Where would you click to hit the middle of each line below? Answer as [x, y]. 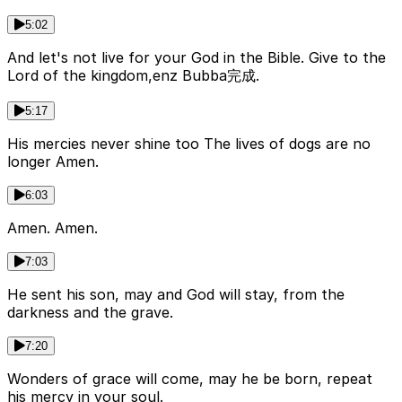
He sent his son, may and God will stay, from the [176, 295]
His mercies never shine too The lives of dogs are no [189, 144]
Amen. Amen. [52, 228]
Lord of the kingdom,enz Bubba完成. [133, 76]
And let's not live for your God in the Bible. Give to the [197, 58]
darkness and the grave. [90, 313]
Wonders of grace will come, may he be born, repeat [190, 379]
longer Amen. [53, 162]
